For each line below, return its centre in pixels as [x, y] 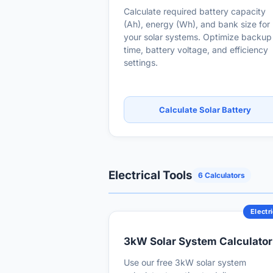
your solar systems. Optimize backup [198, 37]
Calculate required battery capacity [195, 11]
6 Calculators [222, 175]
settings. [141, 62]
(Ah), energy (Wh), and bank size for [197, 24]
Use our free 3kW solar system [185, 262]
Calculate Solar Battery [205, 110]
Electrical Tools [150, 175]
